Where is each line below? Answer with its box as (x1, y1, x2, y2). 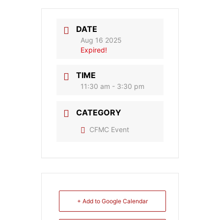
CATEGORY (76, 107, 121, 117)
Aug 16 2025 (81, 35, 122, 44)
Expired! (81, 45, 107, 54)
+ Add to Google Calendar (77, 197, 148, 205)
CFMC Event (89, 125, 129, 134)
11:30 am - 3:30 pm (81, 82, 144, 90)
